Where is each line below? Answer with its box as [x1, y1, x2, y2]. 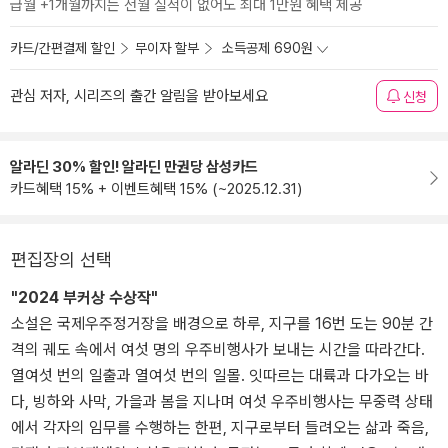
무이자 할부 [135, 40, 199, 56]
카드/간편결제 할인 [10, 40, 115, 56]
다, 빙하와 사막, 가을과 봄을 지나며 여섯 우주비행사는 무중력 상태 [11, 392, 433, 411]
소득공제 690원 [222, 40, 313, 56]
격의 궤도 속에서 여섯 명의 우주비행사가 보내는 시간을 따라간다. [11, 340, 425, 359]
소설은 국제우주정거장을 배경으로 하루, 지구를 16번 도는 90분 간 [11, 314, 433, 333]
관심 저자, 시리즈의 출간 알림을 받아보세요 [10, 87, 268, 105]
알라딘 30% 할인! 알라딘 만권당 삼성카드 [10, 158, 258, 176]
